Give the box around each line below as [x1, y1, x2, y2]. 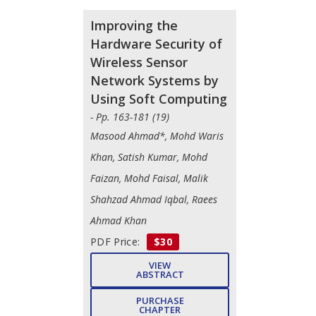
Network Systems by [90, 71, 219, 89]
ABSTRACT [135, 267, 184, 281]
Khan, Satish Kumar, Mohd [90, 150, 207, 164]
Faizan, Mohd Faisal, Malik [90, 171, 208, 185]
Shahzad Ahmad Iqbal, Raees [90, 192, 217, 206]
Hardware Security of [90, 35, 222, 52]
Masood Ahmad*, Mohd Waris [90, 128, 224, 142]
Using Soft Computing [90, 90, 227, 107]
